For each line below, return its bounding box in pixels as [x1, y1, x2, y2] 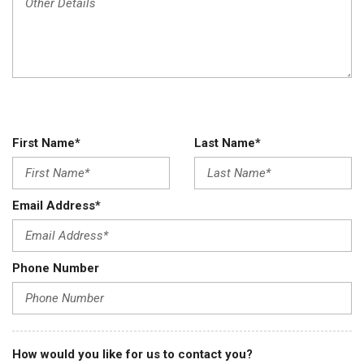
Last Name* [194, 136, 261, 150]
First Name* [12, 136, 80, 150]
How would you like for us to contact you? [12, 347, 253, 362]
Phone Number [12, 261, 99, 275]
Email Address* [12, 198, 101, 213]
